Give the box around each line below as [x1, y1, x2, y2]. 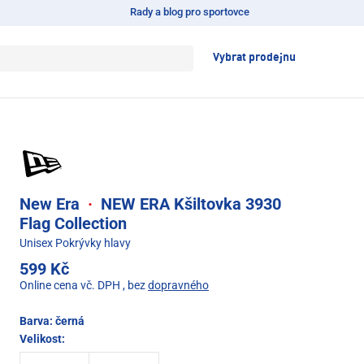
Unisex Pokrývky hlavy [19, 236, 131, 250]
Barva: [19, 314, 55, 328]
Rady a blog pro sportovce [129, 6, 249, 18]
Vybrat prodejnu [213, 52, 296, 63]
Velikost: [19, 332, 65, 346]
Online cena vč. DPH [19, 279, 120, 292]
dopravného [148, 279, 209, 292]
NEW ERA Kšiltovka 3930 [97, 194, 281, 214]
